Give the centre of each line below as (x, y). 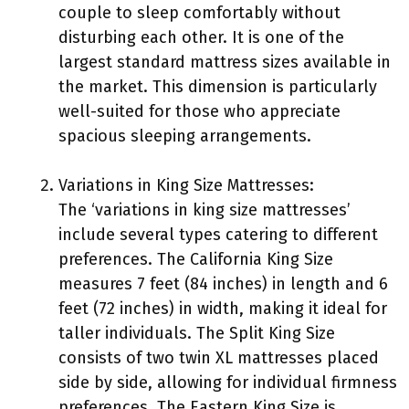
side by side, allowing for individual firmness (228, 383)
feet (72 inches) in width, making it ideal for (223, 309)
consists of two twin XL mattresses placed (219, 358)
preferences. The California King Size (196, 259)
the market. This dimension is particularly (218, 87)
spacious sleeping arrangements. (185, 136)
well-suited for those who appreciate (199, 111)
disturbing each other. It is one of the (201, 37)
